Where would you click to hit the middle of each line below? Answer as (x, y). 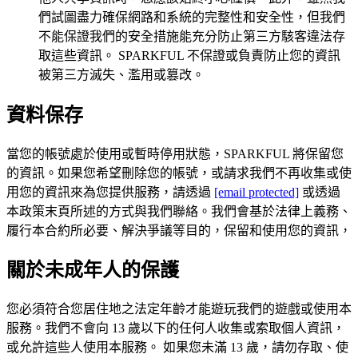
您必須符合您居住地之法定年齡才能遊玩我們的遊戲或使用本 (179, 309)
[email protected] (257, 192)
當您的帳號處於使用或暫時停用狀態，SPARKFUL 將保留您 (175, 153)
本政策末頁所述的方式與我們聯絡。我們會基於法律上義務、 (179, 211)
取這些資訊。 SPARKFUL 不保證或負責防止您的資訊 (189, 55)
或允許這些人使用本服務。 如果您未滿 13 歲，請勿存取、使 (177, 348)
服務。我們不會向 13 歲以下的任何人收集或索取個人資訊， (176, 328)
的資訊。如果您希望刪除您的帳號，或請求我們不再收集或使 (179, 173)
